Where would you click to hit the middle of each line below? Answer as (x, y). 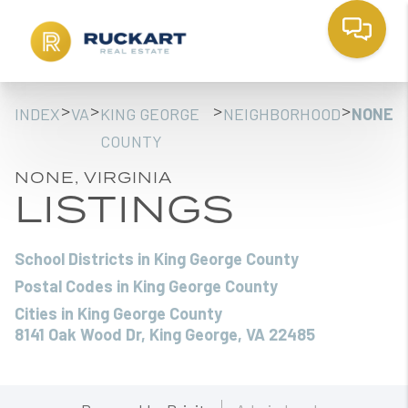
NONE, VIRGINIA (93, 178)
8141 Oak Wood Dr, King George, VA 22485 (165, 334)
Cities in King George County (118, 313)
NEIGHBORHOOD (282, 114)
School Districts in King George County (157, 259)
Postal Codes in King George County (146, 286)
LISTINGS (125, 208)
